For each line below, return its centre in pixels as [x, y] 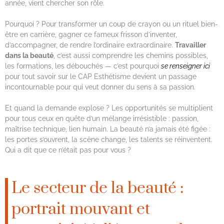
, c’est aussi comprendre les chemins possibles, [131, 56]
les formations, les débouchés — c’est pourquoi [83, 66]
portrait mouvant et [81, 209]
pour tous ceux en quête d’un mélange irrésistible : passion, [102, 119]
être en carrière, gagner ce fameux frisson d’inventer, [91, 35]
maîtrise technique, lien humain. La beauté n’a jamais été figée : [108, 129]
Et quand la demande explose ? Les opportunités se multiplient [109, 108]
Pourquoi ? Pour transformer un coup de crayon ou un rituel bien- [111, 24]
